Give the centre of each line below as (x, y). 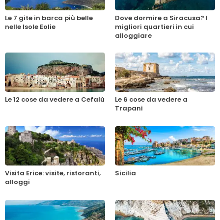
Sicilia (125, 173)
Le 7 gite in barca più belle (49, 18)
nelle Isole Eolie (30, 27)
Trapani (129, 109)
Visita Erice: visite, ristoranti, (53, 173)
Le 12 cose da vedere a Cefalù (55, 100)
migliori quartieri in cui (154, 27)
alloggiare (133, 36)
